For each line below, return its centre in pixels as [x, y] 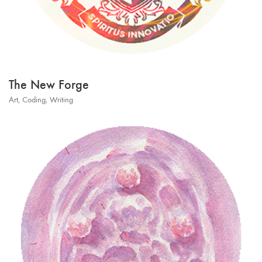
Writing [61, 100]
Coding [34, 100]
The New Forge [49, 85]
